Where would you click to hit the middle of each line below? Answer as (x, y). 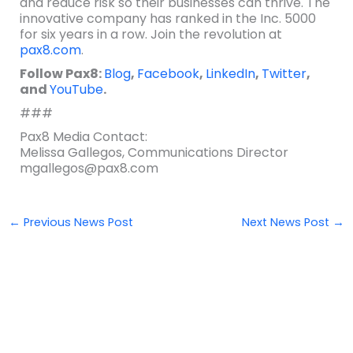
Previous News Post (76, 222)
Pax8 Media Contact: (83, 137)
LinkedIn (230, 74)
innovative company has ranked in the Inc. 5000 (167, 19)
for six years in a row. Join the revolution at (150, 34)
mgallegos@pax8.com (89, 168)
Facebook (168, 74)
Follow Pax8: (61, 74)
